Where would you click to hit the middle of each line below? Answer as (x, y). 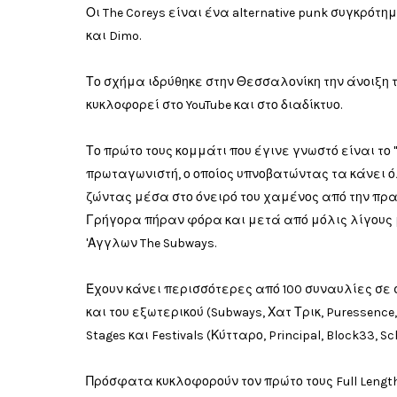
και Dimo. (113, 36)
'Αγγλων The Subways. (151, 243)
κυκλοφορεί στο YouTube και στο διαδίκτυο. (214, 105)
